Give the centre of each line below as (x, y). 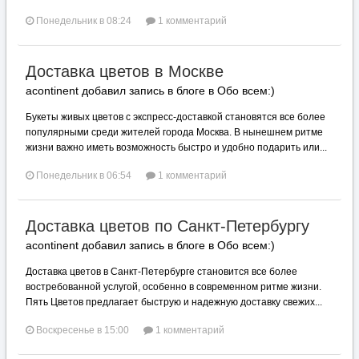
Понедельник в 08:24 (84, 21)
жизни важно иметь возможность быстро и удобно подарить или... (176, 147)
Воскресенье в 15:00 (83, 330)
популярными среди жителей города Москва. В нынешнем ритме (174, 132)
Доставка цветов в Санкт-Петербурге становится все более (161, 272)
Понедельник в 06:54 (84, 175)
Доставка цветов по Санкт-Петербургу (167, 226)
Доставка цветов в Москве (125, 71)
